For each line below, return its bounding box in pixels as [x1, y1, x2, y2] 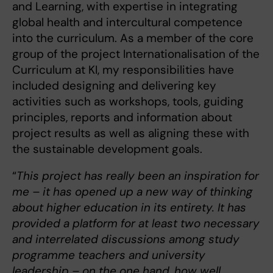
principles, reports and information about [12, 109, 232, 125]
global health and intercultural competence [12, 14, 243, 30]
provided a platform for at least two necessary [12, 215, 260, 231]
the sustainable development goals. [12, 141, 208, 157]
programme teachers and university [12, 247, 205, 263]
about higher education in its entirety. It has [12, 199, 246, 215]
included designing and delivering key [12, 77, 216, 93]
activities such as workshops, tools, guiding [12, 93, 244, 109]
